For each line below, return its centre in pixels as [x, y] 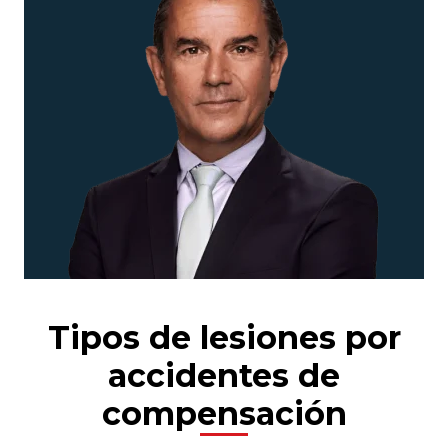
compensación [224, 414]
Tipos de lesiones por [224, 338]
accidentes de [224, 376]
